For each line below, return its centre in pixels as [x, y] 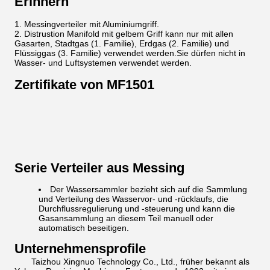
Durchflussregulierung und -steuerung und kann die [137, 209]
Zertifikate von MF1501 [84, 85]
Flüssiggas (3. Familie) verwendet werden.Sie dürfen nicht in [130, 53]
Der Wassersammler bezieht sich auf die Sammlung [149, 189]
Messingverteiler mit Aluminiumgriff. [92, 24]
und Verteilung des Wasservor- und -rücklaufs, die [133, 199]
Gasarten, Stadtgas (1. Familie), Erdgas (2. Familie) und [122, 43]
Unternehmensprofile [80, 249]
